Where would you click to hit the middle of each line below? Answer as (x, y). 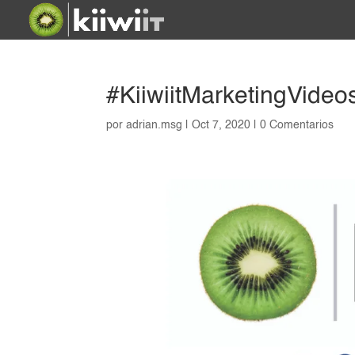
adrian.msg (155, 125)
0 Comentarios (297, 125)
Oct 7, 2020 (221, 125)
